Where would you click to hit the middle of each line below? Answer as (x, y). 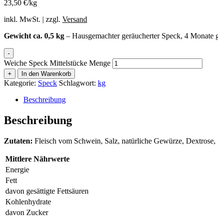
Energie (17, 170)
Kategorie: (21, 83)
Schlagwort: (78, 83)
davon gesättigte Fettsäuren (47, 191)
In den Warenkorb (46, 74)
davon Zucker (27, 213)
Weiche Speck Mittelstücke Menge (57, 63)
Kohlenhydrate (28, 202)
